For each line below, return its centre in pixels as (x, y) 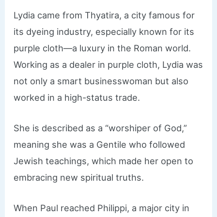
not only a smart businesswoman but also (101, 81)
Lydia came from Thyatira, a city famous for (104, 15)
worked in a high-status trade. (77, 97)
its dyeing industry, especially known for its (104, 31)
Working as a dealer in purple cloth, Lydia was (108, 64)
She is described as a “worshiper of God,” (101, 128)
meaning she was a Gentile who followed (100, 145)
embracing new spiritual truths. (79, 178)
